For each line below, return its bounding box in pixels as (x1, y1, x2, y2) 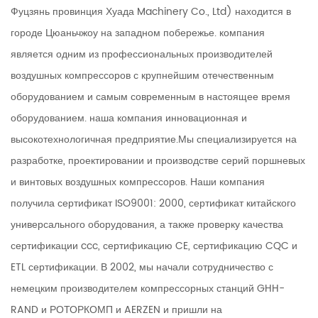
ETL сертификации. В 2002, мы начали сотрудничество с (11, 259, 273, 276)
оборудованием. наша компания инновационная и (11, 110, 247, 127)
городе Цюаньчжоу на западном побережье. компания (11, 25, 265, 42)
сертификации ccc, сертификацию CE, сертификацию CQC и (11, 238, 297, 255)
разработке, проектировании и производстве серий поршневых (11, 153, 305, 170)
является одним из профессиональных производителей (11, 46, 273, 63)
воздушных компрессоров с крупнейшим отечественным (11, 67, 274, 84)
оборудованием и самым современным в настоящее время (11, 89, 290, 106)
